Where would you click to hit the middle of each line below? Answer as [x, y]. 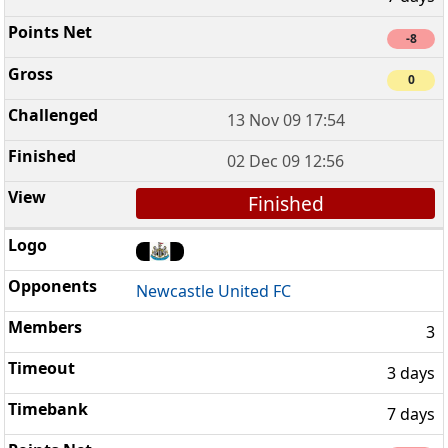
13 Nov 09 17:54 [285, 119]
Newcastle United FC [214, 291]
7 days [411, 414]
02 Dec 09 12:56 [286, 160]
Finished [285, 203]
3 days [411, 373]
